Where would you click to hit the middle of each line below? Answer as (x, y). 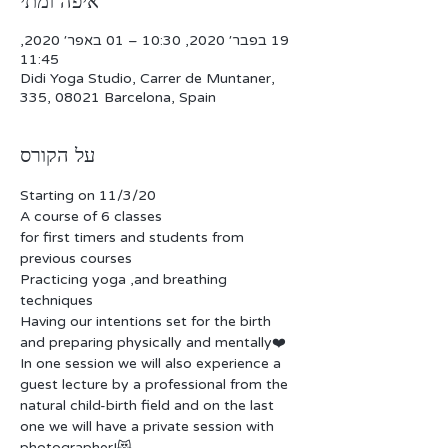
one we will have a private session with (149, 426)
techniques (58, 300)
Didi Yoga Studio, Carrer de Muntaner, (147, 78)
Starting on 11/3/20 (88, 195)
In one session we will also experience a (152, 363)
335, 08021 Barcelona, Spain (118, 97)
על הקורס (57, 156)
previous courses (76, 258)
